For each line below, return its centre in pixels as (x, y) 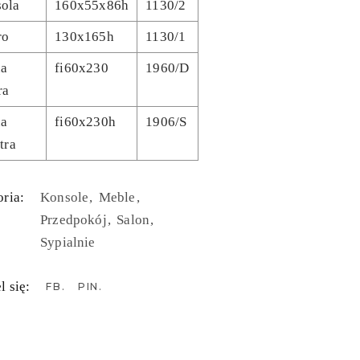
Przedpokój (75, 220)
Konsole (66, 198)
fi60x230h (85, 122)
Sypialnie (68, 243)
